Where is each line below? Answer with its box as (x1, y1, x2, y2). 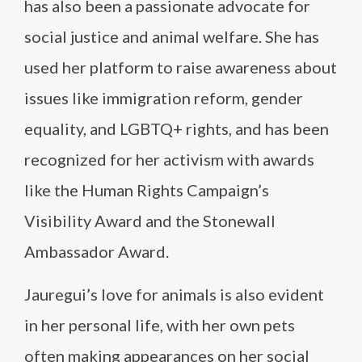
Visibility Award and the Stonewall (24, 211, 276, 230)
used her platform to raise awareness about (24, 57, 337, 77)
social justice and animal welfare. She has (24, 27, 319, 46)
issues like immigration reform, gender (24, 88, 303, 107)
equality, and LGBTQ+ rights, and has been (24, 119, 329, 138)
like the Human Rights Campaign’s (24, 180, 269, 200)
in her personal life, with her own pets (24, 315, 295, 335)
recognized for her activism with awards (24, 149, 314, 169)
